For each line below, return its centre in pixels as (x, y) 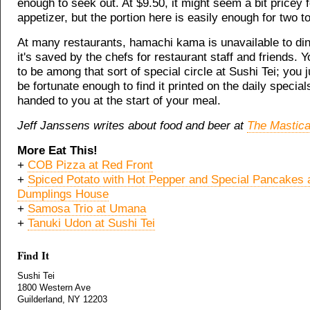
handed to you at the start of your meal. (119, 101)
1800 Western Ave (54, 288)
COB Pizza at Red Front (90, 165)
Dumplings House (63, 194)
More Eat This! (57, 151)
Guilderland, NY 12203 (62, 299)
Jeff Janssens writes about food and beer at (132, 126)
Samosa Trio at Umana (87, 209)
